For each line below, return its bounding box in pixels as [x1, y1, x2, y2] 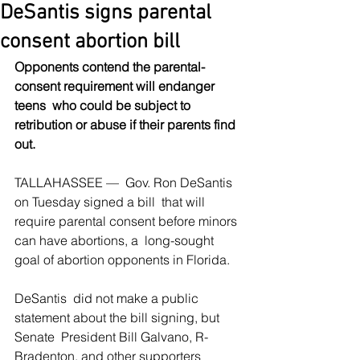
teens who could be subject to [14, 97, 194, 113]
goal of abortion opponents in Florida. [14, 252, 230, 268]
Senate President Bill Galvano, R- [14, 329, 208, 345]
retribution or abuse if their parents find [14, 117, 239, 133]
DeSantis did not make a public [14, 290, 202, 306]
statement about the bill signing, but [14, 309, 223, 325]
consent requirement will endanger [14, 78, 218, 94]
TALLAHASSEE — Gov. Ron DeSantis [14, 174, 235, 190]
